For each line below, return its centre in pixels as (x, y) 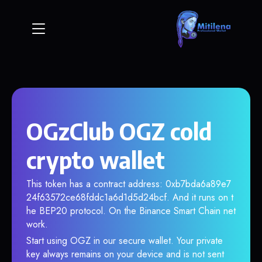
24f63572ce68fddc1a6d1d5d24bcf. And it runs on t (130, 197)
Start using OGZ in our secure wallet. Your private (125, 241)
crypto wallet (96, 160)
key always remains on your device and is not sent (125, 254)
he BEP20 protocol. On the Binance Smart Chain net (131, 211)
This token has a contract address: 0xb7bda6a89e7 (129, 184)
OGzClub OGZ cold (119, 131)
